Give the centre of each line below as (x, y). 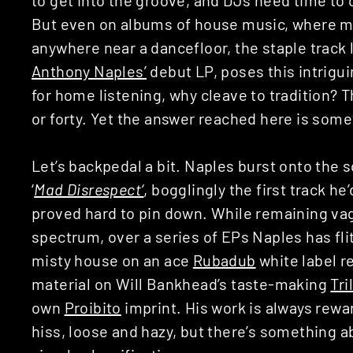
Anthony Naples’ (89, 71)
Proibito (93, 307)
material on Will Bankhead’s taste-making (181, 283)
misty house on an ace (112, 260)
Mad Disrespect (88, 189)
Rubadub (224, 260)
